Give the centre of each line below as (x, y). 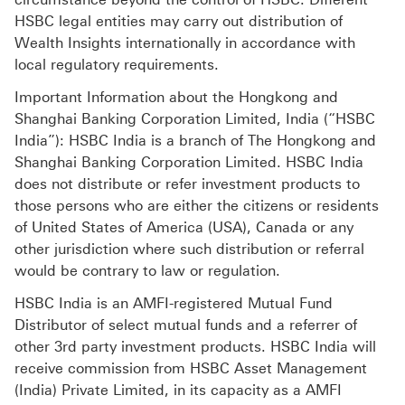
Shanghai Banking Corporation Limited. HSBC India (189, 163)
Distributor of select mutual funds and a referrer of (186, 325)
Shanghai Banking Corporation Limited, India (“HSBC (195, 119)
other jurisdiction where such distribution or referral (189, 250)
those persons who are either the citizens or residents (197, 206)
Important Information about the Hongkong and (176, 98)
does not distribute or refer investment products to (187, 184)
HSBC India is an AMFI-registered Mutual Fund (174, 304)
